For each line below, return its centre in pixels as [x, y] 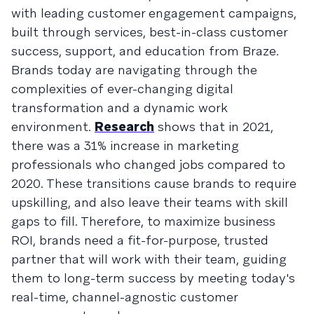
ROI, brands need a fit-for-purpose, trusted [140, 240]
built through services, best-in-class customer [149, 32]
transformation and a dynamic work [120, 108]
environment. [53, 127]
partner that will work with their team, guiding [149, 259]
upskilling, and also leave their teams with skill [150, 202]
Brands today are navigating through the [134, 70]
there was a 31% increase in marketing [125, 145]
